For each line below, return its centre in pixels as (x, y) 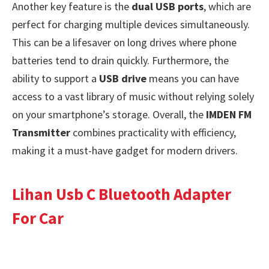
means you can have (193, 79)
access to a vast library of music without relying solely (133, 97)
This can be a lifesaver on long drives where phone (124, 43)
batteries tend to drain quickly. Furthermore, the (120, 61)
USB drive (123, 79)
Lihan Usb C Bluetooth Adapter (122, 194)
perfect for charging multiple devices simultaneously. (131, 25)
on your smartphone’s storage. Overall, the (109, 115)
